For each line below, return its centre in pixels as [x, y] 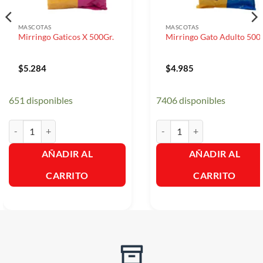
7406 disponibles [190, 100]
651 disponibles [41, 100]
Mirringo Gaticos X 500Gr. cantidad [73, 126]
